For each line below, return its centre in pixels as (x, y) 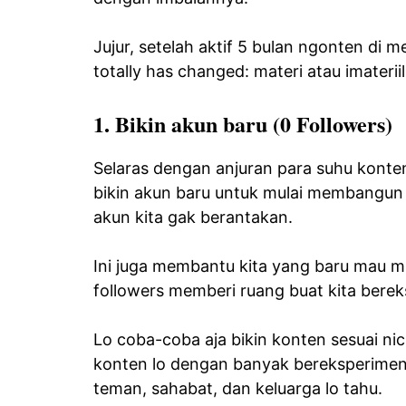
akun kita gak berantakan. (193, 217)
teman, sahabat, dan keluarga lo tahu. (238, 389)
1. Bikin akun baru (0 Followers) (243, 124)
